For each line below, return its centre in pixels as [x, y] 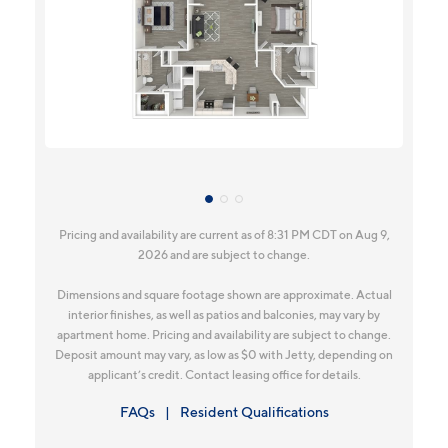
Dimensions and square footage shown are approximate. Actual [224, 295]
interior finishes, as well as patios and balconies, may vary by [224, 315]
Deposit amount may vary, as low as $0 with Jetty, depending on [224, 355]
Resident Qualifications [254, 412]
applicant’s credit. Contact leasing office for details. [224, 375]
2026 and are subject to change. [224, 255]
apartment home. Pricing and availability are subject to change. [224, 335]
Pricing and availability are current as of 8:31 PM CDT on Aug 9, [224, 235]
